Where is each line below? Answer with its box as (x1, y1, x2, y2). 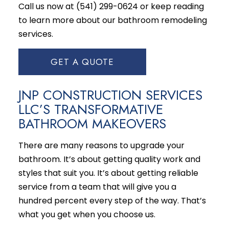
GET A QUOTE (50, 55, 114, 68)
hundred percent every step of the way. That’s (18, 194, 206, 207)
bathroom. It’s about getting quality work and (18, 153, 200, 165)
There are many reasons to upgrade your (18, 139, 185, 151)
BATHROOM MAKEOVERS (18, 113, 166, 133)
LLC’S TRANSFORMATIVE (18, 99, 163, 119)
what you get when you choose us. (18, 208, 155, 220)
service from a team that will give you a (18, 180, 176, 193)
